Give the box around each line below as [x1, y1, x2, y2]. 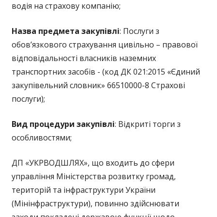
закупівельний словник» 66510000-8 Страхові [12, 80, 185, 91]
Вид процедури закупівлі [12, 119, 115, 129]
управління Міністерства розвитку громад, [12, 171, 176, 182]
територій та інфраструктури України [12, 185, 155, 195]
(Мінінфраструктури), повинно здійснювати [12, 198, 179, 209]
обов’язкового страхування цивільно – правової [12, 39, 198, 50]
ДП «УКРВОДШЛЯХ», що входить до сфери [12, 157, 174, 168]
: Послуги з [120, 26, 159, 36]
